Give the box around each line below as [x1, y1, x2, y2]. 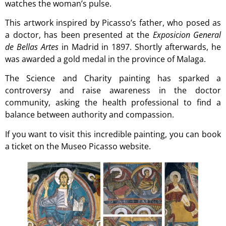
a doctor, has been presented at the [5, 29, 153, 41]
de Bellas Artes [5, 41, 59, 53]
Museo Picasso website [61, 140, 149, 152]
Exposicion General [152, 29, 221, 41]
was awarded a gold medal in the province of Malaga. [5, 53, 206, 65]
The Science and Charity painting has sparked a [5, 73, 221, 84]
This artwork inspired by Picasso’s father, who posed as [5, 17, 221, 29]
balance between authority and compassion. [5, 109, 174, 121]
